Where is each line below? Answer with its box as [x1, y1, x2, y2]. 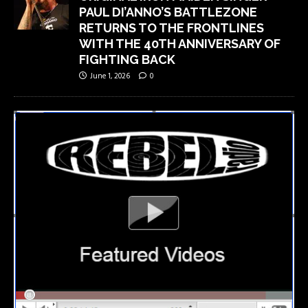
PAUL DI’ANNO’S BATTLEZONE [79, 4, 257, 19]
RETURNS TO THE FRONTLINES [79, 20, 264, 35]
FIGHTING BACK [79, 52, 175, 67]
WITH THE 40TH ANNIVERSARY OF [79, 36, 280, 51]
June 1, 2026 [90, 69, 130, 82]
